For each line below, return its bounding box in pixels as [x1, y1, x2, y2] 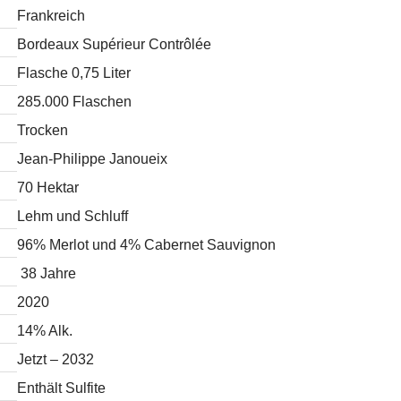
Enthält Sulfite [17, 380, 107, 396]
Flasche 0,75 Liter [17, 65, 132, 81]
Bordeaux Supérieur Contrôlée [17, 37, 212, 52]
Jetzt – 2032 [17, 352, 95, 367]
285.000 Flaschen [17, 94, 132, 109]
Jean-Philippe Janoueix [17, 151, 168, 166]
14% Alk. [17, 323, 73, 338]
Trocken [17, 123, 69, 138]
